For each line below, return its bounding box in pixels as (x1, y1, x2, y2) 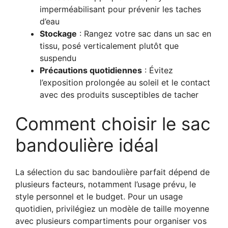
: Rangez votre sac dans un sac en (77, 28, 211, 39)
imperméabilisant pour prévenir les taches (40, 4, 201, 14)
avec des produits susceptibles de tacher (40, 89, 198, 100)
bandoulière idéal (15, 134, 158, 156)
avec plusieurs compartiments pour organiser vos (15, 215, 207, 226)
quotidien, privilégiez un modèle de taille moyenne (15, 203, 209, 214)
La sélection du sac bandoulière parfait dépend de (15, 166, 210, 177)
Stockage (40, 28, 77, 39)
